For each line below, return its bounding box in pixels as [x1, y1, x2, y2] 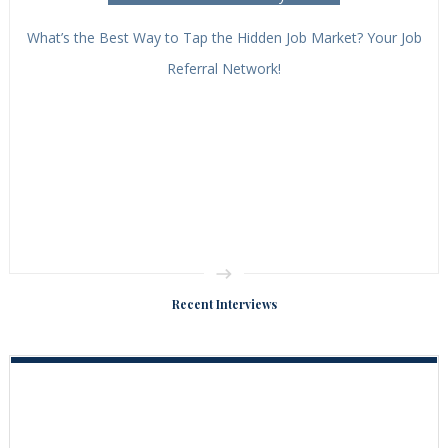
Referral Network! [167, 59, 281, 79]
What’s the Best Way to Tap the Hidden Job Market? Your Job [26, 28, 422, 48]
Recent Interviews [171, 296, 277, 313]
